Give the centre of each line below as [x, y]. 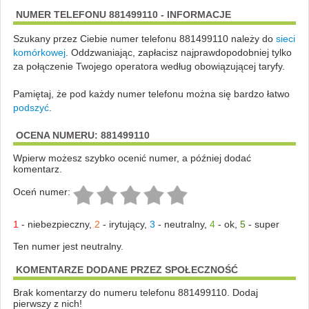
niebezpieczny [58, 224]
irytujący [126, 224]
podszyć [31, 107]
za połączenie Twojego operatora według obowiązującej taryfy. [149, 66]
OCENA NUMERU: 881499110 [82, 135]
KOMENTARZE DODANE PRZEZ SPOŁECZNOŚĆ [127, 269]
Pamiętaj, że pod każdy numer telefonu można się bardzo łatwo [151, 93]
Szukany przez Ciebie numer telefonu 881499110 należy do [144, 38]
